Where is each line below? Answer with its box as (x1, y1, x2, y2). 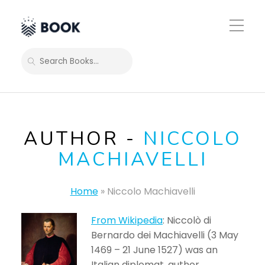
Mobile (229, 28, 254, 39)
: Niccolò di (163, 214, 211, 227)
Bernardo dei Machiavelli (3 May (91, 228, 238, 242)
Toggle (229, 18, 255, 28)
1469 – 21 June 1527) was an (91, 243, 218, 257)
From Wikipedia (91, 214, 163, 227)
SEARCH (27, 59, 67, 71)
